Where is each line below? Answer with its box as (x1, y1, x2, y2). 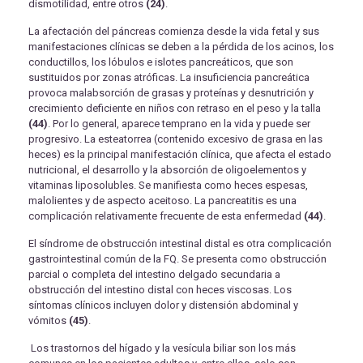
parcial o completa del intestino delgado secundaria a (28, 268, 280, 281)
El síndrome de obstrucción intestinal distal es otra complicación (28, 237, 331, 250)
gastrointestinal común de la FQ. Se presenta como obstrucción (28, 253, 327, 266)
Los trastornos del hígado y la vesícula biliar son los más (28, 342, 296, 355)
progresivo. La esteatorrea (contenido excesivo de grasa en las (28, 133, 322, 146)
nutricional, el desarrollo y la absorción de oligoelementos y (28, 164, 306, 177)
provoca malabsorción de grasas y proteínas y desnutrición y (28, 87, 314, 100)
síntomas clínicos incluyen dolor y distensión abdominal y (28, 299, 298, 312)
